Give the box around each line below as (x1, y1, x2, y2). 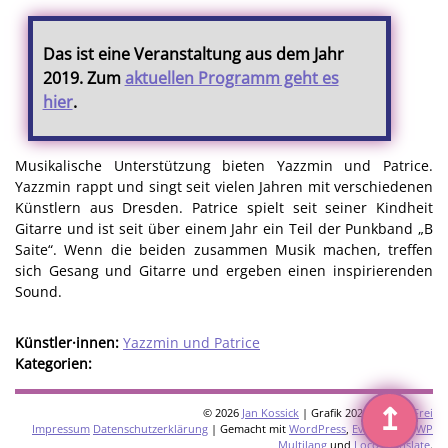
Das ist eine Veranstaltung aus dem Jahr (42, 43, 344, 66)
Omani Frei (375, 405, 433, 421)
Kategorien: (15, 353, 92, 373)
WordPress (289, 421, 346, 437)
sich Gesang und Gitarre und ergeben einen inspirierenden (15, 260, 433, 280)
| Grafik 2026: (299, 405, 375, 421)
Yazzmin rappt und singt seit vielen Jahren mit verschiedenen (15, 176, 433, 196)
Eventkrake (352, 421, 410, 437)
